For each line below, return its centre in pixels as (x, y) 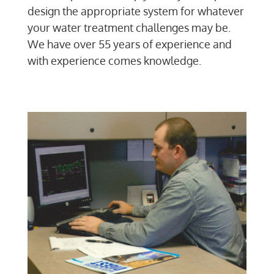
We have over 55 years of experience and (129, 44)
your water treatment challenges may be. (129, 28)
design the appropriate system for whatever (135, 11)
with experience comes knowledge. (114, 61)
